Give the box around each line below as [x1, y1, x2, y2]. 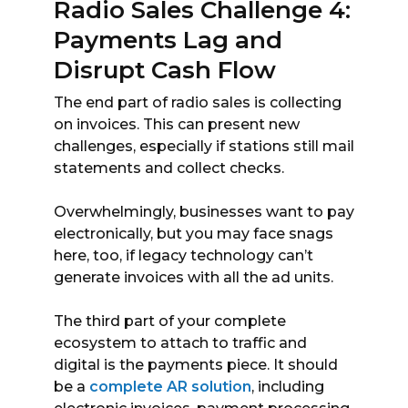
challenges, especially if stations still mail [54, 137, 354, 155]
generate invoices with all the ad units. [54, 268, 333, 286]
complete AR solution [89, 377, 251, 395]
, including [251, 377, 324, 395]
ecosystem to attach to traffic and [54, 333, 307, 352]
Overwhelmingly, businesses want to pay [54, 202, 354, 220]
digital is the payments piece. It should [54, 355, 338, 373]
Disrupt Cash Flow [54, 55, 276, 85]
